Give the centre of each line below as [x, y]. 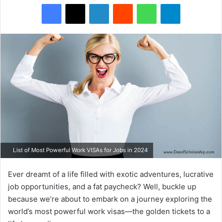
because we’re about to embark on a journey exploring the [110, 199]
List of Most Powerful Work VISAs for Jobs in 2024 [80, 150]
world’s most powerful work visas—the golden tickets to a [109, 212]
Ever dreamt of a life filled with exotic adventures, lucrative [111, 174]
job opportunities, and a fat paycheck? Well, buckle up [102, 187]
